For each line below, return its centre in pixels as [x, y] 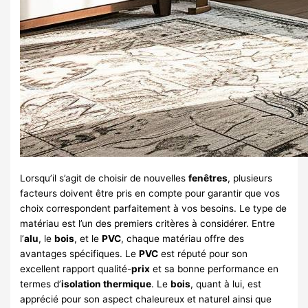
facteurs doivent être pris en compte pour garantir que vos [150, 193]
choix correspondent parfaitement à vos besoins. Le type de [154, 208]
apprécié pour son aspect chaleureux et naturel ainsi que [146, 299]
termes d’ [41, 284]
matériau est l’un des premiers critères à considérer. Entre [148, 223]
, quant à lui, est [226, 284]
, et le [88, 238]
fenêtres [208, 178]
